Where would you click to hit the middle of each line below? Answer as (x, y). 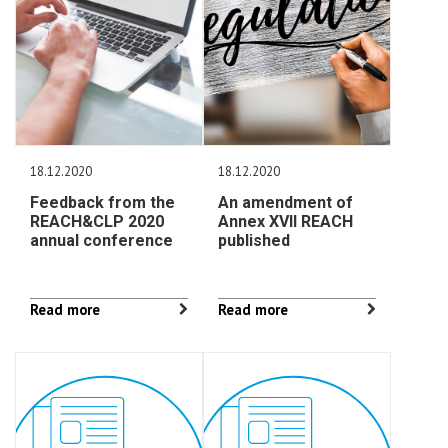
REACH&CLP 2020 (97, 221)
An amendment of (286, 202)
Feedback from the (102, 202)
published (254, 240)
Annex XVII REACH (286, 221)
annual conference (101, 240)
